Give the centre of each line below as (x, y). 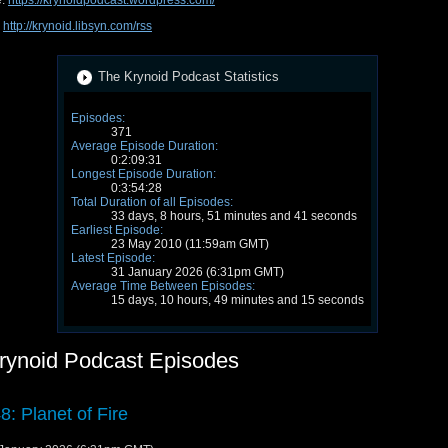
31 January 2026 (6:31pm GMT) (197, 272)
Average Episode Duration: (144, 146)
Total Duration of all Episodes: (152, 202)
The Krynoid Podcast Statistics (188, 77)
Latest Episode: (113, 258)
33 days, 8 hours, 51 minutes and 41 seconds (234, 216)
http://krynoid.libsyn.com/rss (77, 26)
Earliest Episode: (117, 230)
